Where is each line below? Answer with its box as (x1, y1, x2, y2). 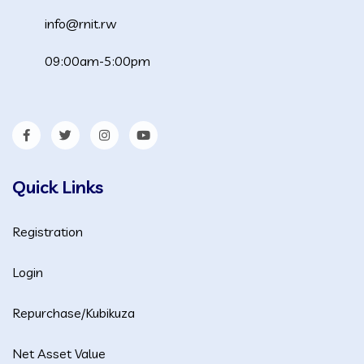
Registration (12, 223, 83, 240)
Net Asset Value (12, 344, 106, 362)
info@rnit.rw (45, 15, 116, 32)
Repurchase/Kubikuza (12, 304, 135, 321)
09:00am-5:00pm (45, 52, 150, 69)
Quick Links (12, 175, 103, 198)
